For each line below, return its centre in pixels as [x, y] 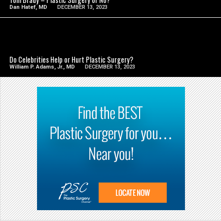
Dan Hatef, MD [29, 7]
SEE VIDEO [111, 37]
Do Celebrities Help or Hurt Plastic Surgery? [72, 59]
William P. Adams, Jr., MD [42, 67]
